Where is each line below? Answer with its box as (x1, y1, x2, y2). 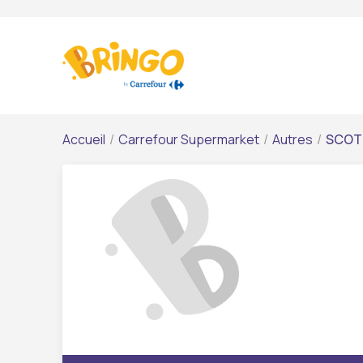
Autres (272, 130, 313, 148)
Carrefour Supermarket (118, 130, 259, 148)
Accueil (62, 130, 105, 148)
